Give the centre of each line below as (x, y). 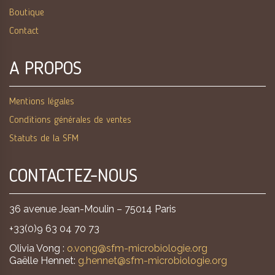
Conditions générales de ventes (70, 120)
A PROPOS (45, 69)
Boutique (27, 13)
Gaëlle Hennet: (44, 261)
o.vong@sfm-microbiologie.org (137, 248)
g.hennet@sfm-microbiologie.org (153, 261)
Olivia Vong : (38, 248)
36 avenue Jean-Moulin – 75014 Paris (93, 209)
